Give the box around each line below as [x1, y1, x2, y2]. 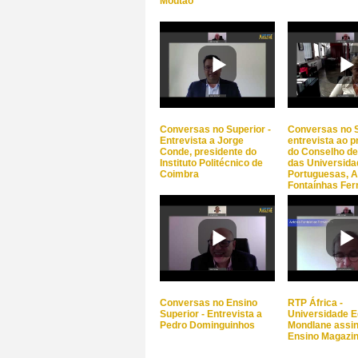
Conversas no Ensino [160, 297, 257, 308]
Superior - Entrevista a [160, 308, 262, 320]
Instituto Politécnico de [160, 157, 263, 169]
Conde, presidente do [160, 146, 257, 157]
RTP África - [288, 297, 343, 308]
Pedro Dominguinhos [160, 320, 255, 331]
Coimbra [160, 169, 199, 180]
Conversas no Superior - [160, 124, 271, 135]
